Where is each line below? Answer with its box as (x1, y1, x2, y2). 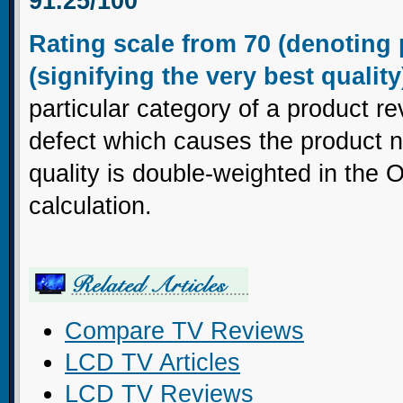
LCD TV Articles (65, 347, 240, 376)
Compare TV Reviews (65, 316, 304, 345)
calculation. (29, 191, 152, 219)
